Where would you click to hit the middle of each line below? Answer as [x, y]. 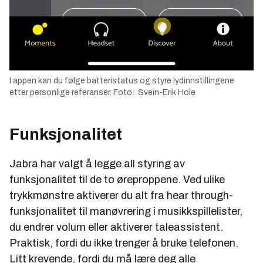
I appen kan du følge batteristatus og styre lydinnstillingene [122, 81]
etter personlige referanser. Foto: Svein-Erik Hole [102, 93]
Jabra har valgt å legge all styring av [97, 164]
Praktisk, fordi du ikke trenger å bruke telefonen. [124, 243]
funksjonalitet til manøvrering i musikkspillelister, [126, 212]
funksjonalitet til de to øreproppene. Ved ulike [117, 180]
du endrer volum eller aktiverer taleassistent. [116, 227]
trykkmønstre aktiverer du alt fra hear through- [121, 196]
